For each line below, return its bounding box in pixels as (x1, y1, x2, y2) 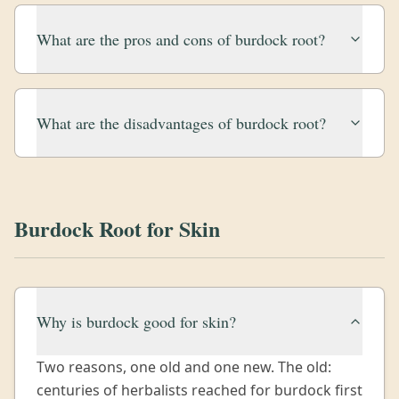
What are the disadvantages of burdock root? (37, 112, 326, 134)
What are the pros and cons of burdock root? (37, 28, 325, 50)
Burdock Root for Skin (14, 213, 220, 244)
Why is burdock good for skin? (37, 311, 236, 332)
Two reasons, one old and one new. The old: (37, 357, 331, 377)
